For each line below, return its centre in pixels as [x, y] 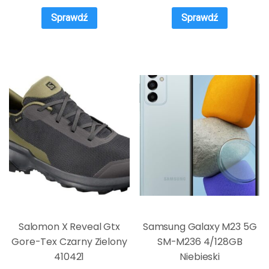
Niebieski [200, 256]
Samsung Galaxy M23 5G [200, 226]
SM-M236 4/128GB [200, 241]
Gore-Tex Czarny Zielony [69, 241]
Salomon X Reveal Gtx [69, 226]
